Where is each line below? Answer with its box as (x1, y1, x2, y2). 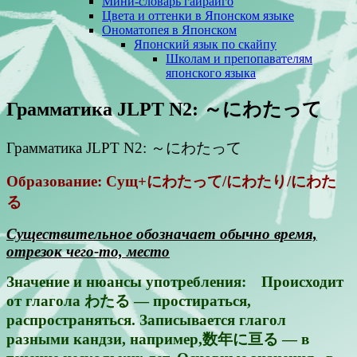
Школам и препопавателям (166, 52, 312, 65)
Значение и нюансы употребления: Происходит (6, 273, 343, 290)
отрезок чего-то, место (6, 242, 170, 260)
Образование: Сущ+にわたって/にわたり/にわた (6, 172, 336, 190)
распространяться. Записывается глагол (6, 311, 286, 328)
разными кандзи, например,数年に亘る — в (6, 330, 309, 347)
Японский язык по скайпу (134, 37, 277, 51)
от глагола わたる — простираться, (6, 292, 251, 309)
